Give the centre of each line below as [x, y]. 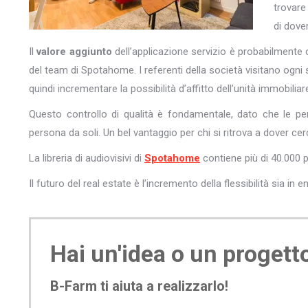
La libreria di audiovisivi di [87, 158]
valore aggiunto [74, 51]
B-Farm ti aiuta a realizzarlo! [139, 286]
